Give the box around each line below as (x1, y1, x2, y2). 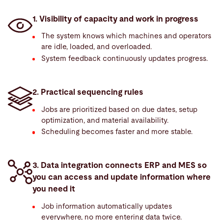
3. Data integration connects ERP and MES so (32, 162, 207, 170)
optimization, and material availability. (41, 116, 171, 124)
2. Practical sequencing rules (32, 88, 143, 97)
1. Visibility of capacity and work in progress (32, 15, 198, 23)
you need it (32, 185, 75, 193)
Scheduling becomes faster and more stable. (41, 128, 195, 136)
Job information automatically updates (41, 202, 172, 210)
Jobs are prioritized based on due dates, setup (41, 106, 198, 113)
